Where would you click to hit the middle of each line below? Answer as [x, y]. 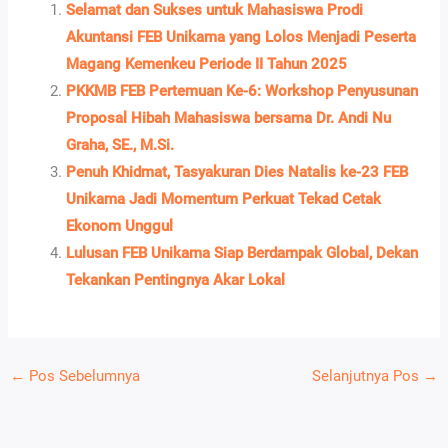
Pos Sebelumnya [82, 376]
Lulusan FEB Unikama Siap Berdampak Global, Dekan [242, 252]
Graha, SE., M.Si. [120, 144]
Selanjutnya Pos [368, 376]
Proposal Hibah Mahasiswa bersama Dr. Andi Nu [229, 117]
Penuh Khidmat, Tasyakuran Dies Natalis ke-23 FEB [237, 171]
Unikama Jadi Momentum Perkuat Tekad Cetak [224, 198]
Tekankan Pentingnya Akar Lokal [176, 279]
